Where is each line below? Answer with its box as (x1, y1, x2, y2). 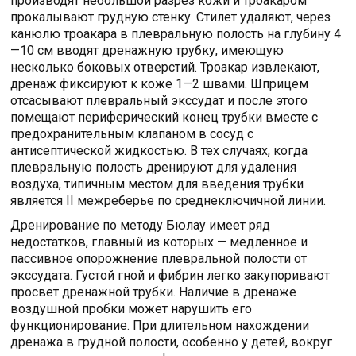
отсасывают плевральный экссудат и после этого (10, 92, 308, 108)
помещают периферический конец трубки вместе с (10, 109, 319, 125)
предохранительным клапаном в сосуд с (10, 126, 254, 141)
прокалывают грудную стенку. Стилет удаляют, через (10, 9, 331, 25)
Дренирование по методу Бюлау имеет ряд (10, 217, 271, 233)
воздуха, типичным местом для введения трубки (10, 176, 304, 192)
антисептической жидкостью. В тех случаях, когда (10, 142, 308, 158)
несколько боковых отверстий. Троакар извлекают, (10, 59, 320, 75)
